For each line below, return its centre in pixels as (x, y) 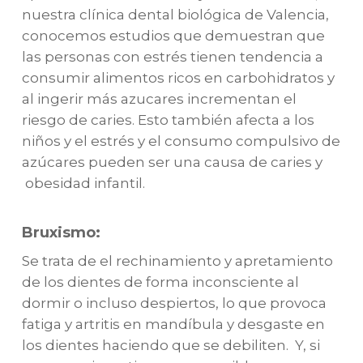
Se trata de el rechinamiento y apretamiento (177, 261)
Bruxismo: (61, 233)
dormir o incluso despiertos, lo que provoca (174, 303)
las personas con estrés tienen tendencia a (172, 56)
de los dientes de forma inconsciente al (160, 282)
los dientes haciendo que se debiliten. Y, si (171, 345)
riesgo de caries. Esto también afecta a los (168, 120)
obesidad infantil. (83, 183)
